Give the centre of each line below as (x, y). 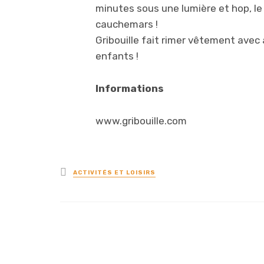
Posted (84, 171)
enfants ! (117, 56)
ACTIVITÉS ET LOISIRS (114, 173)
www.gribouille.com (141, 121)
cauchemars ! (127, 24)
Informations (130, 88)
